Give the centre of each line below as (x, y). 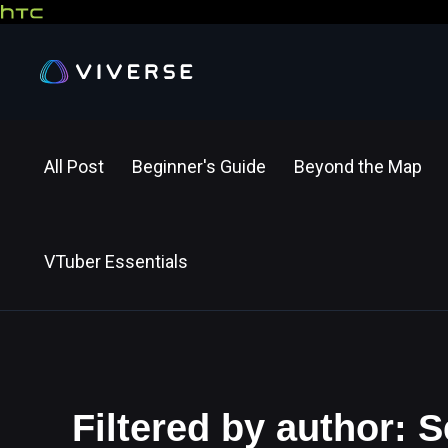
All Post (74, 166)
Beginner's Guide (199, 166)
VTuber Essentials (116, 261)
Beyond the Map (358, 166)
